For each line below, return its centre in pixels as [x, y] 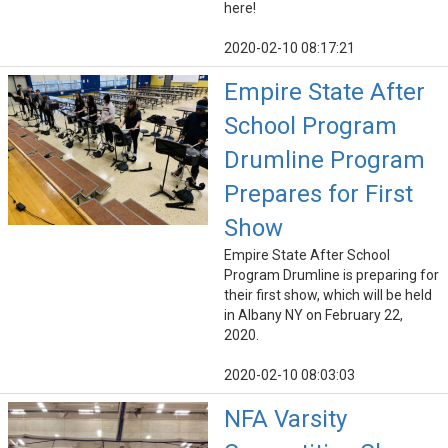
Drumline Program [324, 160]
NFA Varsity [285, 419]
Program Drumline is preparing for [331, 275]
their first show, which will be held [328, 295]
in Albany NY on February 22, [313, 315]
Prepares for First [318, 194]
